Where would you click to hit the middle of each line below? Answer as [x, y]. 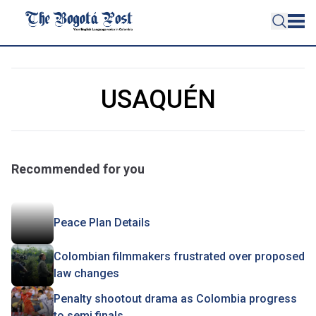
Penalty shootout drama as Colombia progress [175, 299]
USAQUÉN [158, 99]
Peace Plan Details [102, 223]
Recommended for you [78, 169]
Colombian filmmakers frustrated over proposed [179, 256]
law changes [86, 273]
